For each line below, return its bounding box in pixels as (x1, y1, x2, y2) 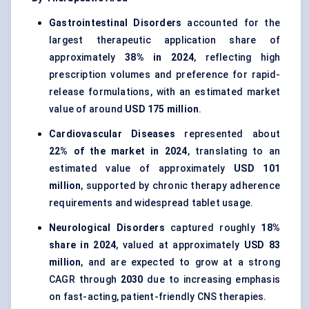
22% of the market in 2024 (49, 146, 188, 157)
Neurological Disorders (49, 222, 165, 234)
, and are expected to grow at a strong (81, 257, 280, 268)
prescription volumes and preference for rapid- (49, 69, 280, 81)
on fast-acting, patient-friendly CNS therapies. (49, 291, 267, 303)
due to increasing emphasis (143, 274, 280, 286)
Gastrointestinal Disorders (49, 17, 182, 29)
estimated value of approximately (49, 163, 235, 175)
